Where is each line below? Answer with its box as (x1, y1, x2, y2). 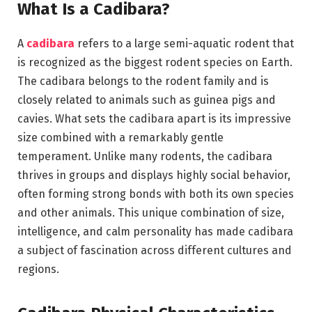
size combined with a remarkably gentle (17, 131, 224, 145)
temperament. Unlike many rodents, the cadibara (17, 150, 272, 164)
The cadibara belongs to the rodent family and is (17, 75, 269, 88)
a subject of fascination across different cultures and (17, 244, 292, 258)
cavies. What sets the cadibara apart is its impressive (17, 112, 291, 126)
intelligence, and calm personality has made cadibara (17, 225, 293, 239)
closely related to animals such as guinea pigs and (17, 93, 276, 107)
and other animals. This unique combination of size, (17, 206, 284, 220)
